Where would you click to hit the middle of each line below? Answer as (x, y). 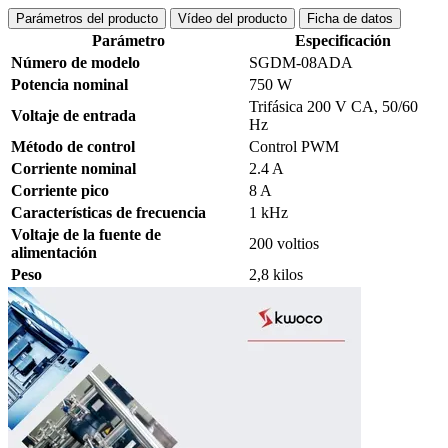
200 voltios (284, 244)
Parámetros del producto (87, 19)
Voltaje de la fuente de (86, 235)
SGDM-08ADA (301, 63)
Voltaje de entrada (73, 116)
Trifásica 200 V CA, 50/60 (333, 107)
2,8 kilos (276, 275)
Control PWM (294, 147)
